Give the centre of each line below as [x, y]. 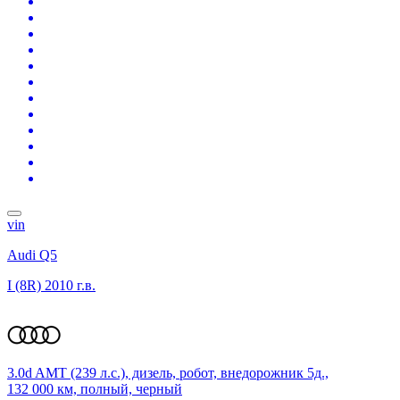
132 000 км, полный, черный [95, 388]
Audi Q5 [32, 254]
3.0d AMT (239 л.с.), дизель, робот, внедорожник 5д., [168, 372]
